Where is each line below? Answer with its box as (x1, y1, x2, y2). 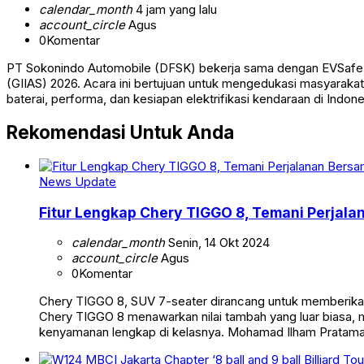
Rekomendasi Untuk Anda (6, 121, 234, 144)
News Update (39, 174, 116, 190)
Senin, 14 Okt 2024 (165, 235, 270, 251)
